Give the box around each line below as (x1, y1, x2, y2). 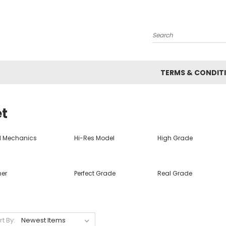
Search (152, 34, 177, 44)
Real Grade (157, 169, 193, 178)
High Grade (157, 134, 193, 142)
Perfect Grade (74, 169, 116, 178)
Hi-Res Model (74, 134, 115, 142)
